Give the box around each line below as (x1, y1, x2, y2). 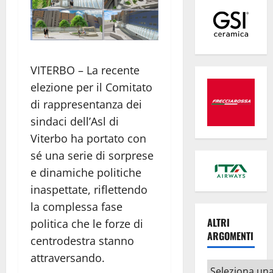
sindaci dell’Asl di (30, 114, 119, 129)
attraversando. (30, 250, 105, 266)
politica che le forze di (30, 216, 143, 232)
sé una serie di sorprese (30, 148, 154, 163)
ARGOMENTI (207, 229, 253, 244)
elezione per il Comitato (30, 80, 152, 95)
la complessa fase (30, 199, 122, 214)
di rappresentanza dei (30, 97, 142, 112)
